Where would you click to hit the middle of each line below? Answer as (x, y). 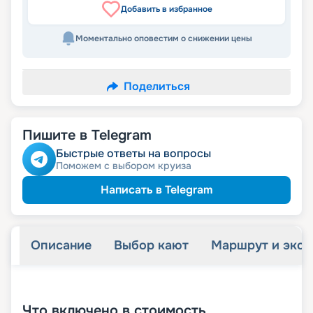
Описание (61, 246)
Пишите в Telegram (87, 136)
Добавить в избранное (166, 9)
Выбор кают (151, 246)
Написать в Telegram (156, 190)
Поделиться (156, 87)
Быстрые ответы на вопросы (133, 154)
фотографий (214, 287)
